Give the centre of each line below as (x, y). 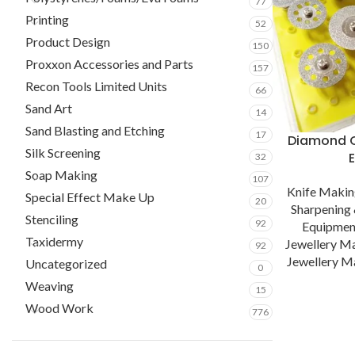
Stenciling (52, 219)
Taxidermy (54, 241)
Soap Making (61, 175)
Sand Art (49, 108)
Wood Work (59, 308)
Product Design (68, 42)
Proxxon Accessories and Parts (109, 64)
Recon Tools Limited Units (96, 86)
